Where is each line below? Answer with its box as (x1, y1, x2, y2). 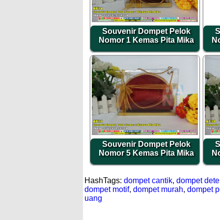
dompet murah (133, 185, 183, 194)
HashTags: (84, 176, 124, 185)
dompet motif (84, 185, 129, 194)
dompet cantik (124, 176, 172, 185)
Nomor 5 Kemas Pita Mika (99, 149, 194, 158)
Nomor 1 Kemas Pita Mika (99, 36, 194, 45)
